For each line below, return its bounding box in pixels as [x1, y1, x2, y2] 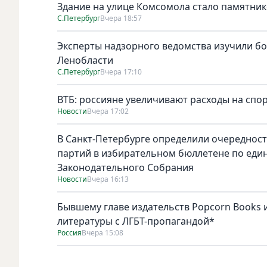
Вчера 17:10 [100, 66, 142, 77]
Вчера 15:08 [82, 227, 123, 238]
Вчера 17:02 [87, 105, 129, 116]
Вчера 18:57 [100, 13, 142, 23]
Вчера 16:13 [87, 173, 129, 184]
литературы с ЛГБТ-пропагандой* [57, 214, 215, 228]
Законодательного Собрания [57, 160, 194, 174]
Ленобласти [57, 53, 113, 67]
